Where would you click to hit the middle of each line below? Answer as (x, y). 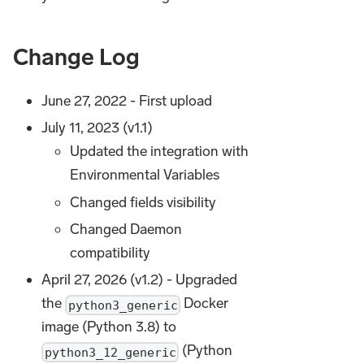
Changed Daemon (126, 230)
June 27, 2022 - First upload (127, 100)
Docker (205, 303)
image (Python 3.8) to (109, 327)
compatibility (110, 253)
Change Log (76, 57)
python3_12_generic (110, 352)
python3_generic (123, 305)
